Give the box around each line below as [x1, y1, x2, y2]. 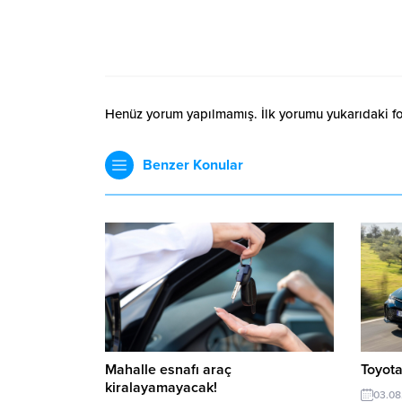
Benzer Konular [143, 156, 243, 175]
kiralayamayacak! [105, 378, 217, 397]
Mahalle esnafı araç [105, 360, 232, 379]
